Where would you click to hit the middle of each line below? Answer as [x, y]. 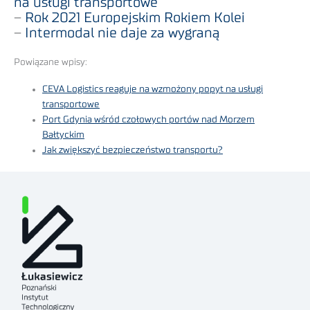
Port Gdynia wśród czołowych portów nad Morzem [149, 119]
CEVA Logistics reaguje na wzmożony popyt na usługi [153, 89]
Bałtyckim [64, 135]
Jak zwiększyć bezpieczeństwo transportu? [133, 150]
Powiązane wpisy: [51, 63]
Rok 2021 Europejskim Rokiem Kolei [135, 18]
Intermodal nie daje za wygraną [122, 33]
